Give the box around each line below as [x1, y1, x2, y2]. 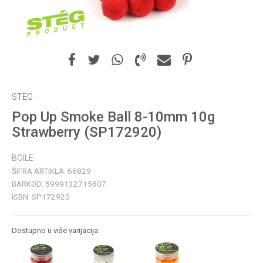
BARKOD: [12, 179, 45, 188]
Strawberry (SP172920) [12, 124, 161, 140]
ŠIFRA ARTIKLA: [12, 166, 68, 176]
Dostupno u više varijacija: [12, 226, 100, 235]
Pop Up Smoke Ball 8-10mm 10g [12, 109, 215, 125]
